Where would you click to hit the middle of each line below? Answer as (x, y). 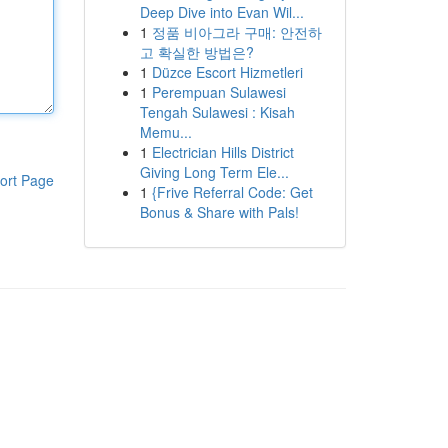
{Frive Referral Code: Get (232, 192)
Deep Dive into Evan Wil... (221, 12)
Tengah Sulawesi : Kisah (217, 112)
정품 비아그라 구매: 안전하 (236, 32)
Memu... (165, 132)
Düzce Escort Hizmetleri (227, 72)
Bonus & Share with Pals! (219, 212)
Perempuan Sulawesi (218, 92)
